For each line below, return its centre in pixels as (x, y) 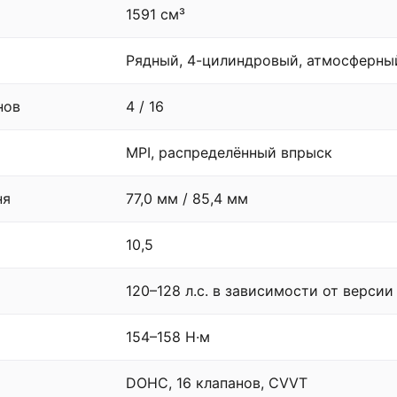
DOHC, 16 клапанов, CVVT (217, 382)
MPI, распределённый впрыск (229, 152)
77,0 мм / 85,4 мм (187, 198)
